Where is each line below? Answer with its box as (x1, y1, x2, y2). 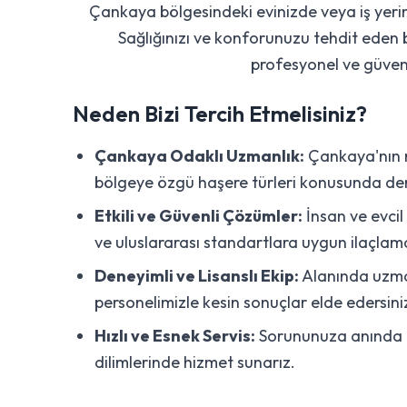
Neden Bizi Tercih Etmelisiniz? (73, 100, 367, 127)
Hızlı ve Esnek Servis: (94, 325, 255, 346)
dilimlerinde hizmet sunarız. (94, 352, 295, 372)
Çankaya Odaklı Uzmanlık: (94, 145, 304, 166)
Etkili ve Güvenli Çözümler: (94, 205, 303, 226)
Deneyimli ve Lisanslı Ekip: (94, 265, 299, 286)
